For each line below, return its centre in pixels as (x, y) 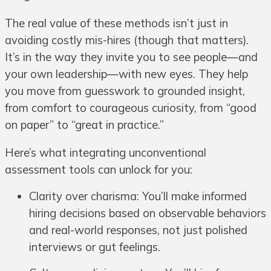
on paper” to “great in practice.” (84, 125)
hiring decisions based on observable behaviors (148, 214)
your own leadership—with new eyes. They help (126, 74)
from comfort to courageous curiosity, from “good (131, 108)
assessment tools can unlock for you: (99, 170)
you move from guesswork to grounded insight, (125, 91)
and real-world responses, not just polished (138, 230)
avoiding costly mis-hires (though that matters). (127, 40)
